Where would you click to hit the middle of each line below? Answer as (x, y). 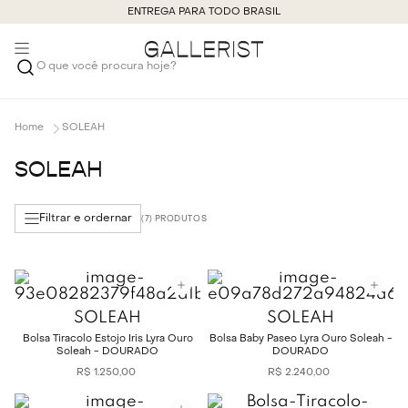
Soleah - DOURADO (107, 352)
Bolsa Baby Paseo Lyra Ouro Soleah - (301, 340)
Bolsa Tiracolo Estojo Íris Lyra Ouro (107, 340)
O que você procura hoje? (115, 66)
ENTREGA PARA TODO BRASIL (204, 12)
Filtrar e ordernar (85, 218)
